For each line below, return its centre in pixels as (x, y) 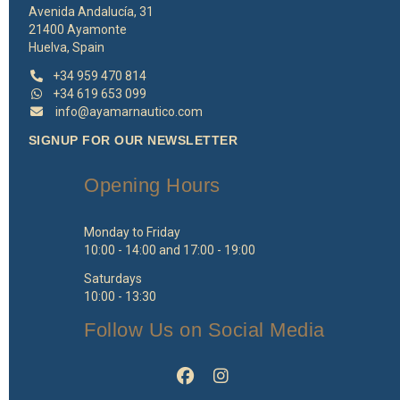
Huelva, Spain (66, 48)
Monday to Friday (133, 233)
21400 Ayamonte (77, 30)
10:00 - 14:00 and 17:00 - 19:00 (170, 250)
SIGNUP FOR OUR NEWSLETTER (133, 141)
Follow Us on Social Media (204, 330)
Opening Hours (152, 186)
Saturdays (113, 279)
